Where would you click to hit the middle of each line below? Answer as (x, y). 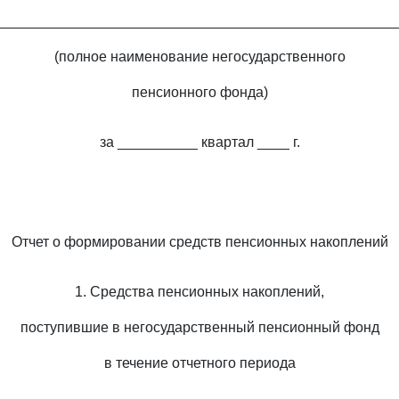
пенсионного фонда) (199, 92)
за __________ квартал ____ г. (199, 142)
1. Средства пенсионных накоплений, (199, 292)
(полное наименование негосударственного (199, 57)
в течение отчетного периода (199, 363)
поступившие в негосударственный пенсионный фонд (199, 327)
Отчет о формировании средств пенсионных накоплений (199, 242)
